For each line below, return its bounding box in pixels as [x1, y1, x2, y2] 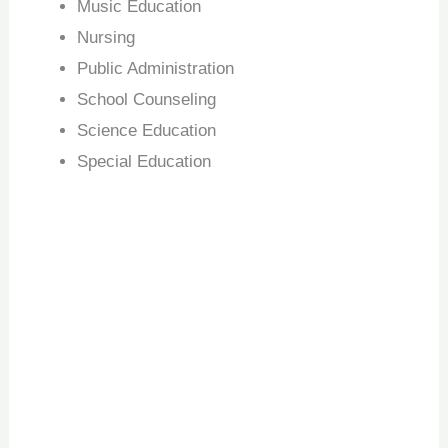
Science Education [77, 120, 217, 140]
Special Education [77, 151, 212, 171]
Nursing [77, 27, 136, 47]
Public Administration [77, 58, 235, 78]
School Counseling [77, 89, 217, 109]
